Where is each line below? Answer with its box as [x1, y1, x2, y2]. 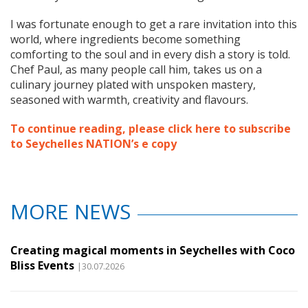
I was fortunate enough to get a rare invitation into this [10, 16, 297, 32]
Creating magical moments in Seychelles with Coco [10, 242, 295, 258]
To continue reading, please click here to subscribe [10, 120, 291, 136]
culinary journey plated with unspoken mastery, [10, 76, 256, 92]
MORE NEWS [10, 197, 131, 225]
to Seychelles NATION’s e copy [10, 135, 177, 151]
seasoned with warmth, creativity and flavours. [10, 91, 248, 107]
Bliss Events [10, 257, 74, 273]
